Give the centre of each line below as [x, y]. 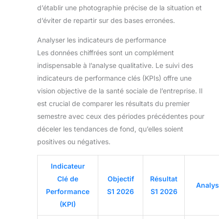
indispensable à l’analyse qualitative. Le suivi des [115, 65]
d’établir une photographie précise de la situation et [120, 7]
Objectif [120, 178]
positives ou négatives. [74, 141]
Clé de [68, 178]
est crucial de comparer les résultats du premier [113, 103]
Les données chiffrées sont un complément [106, 52]
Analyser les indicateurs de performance [102, 40]
